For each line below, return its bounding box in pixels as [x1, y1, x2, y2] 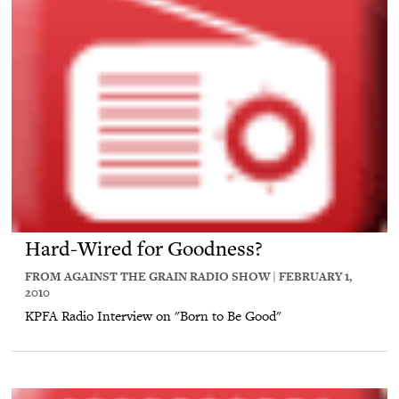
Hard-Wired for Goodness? [25, 240, 263, 262]
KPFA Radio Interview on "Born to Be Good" [25, 305, 281, 324]
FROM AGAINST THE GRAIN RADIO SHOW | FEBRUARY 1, [25, 267, 352, 284]
